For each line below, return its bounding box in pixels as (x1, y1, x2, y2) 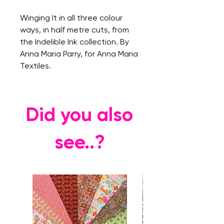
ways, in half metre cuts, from (20, 25, 129, 34)
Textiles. (20, 61, 53, 70)
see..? (54, 130, 105, 153)
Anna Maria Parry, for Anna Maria (20, 49, 138, 58)
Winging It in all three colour (20, 13, 122, 22)
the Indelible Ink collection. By (20, 37, 129, 46)
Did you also (26, 103, 133, 126)
